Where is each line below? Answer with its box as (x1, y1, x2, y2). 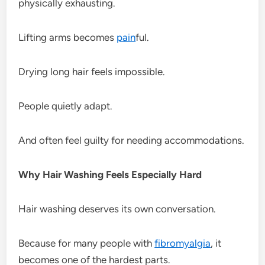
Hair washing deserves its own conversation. (18, 202, 216, 215)
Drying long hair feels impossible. (18, 65, 166, 77)
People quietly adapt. (18, 99, 113, 112)
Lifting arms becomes (18, 31, 117, 43)
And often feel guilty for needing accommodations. (18, 134, 245, 146)
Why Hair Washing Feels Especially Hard (18, 168, 202, 180)
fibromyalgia (154, 237, 211, 249)
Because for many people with (18, 237, 155, 249)
